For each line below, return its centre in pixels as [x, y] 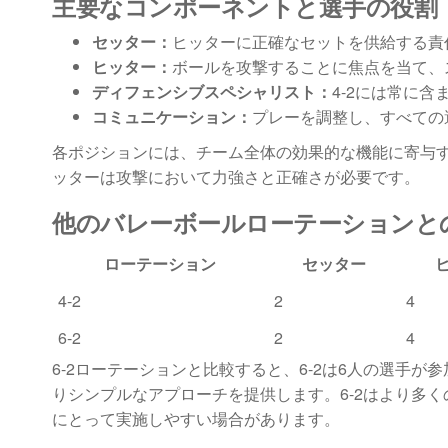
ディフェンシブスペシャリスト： [212, 91]
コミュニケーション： [172, 116]
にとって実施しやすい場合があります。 [196, 418]
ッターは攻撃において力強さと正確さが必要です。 [236, 176]
